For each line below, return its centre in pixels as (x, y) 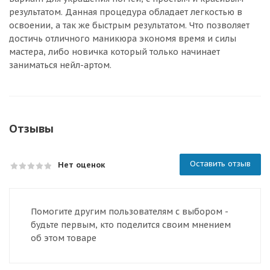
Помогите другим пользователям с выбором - (130, 212)
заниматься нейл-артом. (60, 65)
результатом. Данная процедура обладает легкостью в (126, 12)
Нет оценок (81, 165)
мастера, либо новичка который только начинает (115, 52)
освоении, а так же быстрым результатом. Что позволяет (129, 25)
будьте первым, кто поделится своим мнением (131, 225)
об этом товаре (64, 238)
